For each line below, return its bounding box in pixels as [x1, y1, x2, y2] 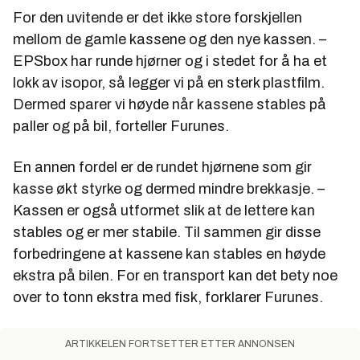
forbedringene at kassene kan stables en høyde [13, 246, 325, 263]
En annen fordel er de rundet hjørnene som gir [13, 159, 312, 176]
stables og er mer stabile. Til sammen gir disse [13, 224, 321, 241]
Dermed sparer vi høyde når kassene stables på [13, 96, 326, 113]
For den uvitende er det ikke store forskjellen [13, 10, 302, 27]
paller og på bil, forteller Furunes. [13, 118, 229, 135]
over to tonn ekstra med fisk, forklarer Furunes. [13, 289, 323, 306]
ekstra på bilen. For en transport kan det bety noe [13, 268, 337, 284]
